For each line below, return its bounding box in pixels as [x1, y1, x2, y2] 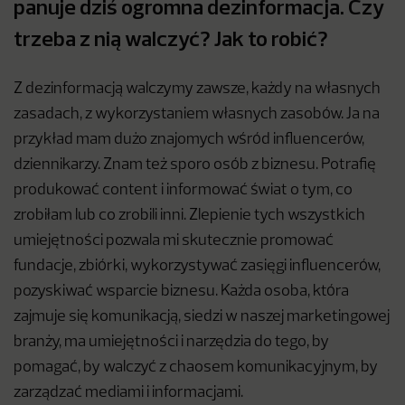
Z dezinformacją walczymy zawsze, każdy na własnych [14, 81, 381, 98]
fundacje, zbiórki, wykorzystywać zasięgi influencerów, [14, 259, 381, 275]
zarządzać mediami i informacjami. [14, 385, 243, 401]
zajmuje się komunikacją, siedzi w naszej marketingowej [14, 309, 390, 325]
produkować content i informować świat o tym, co [14, 183, 353, 199]
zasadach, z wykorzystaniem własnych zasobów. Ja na [14, 107, 380, 123]
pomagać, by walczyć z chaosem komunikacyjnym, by [14, 360, 378, 376]
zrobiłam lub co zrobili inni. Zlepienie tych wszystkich [14, 208, 365, 224]
